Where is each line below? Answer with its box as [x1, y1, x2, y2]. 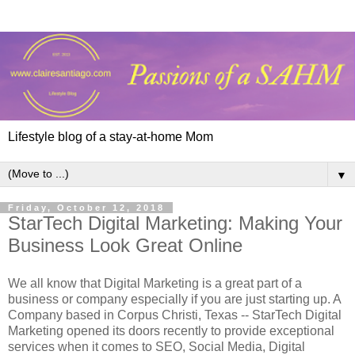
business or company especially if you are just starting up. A [8, 292, 341, 306]
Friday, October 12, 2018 [8, 203, 165, 212]
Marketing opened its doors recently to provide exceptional [8, 323, 334, 338]
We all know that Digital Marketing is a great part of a [8, 276, 302, 290]
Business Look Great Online [8, 235, 242, 256]
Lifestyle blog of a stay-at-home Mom [8, 130, 213, 143]
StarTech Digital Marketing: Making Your [8, 212, 342, 234]
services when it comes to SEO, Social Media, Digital [8, 339, 305, 353]
